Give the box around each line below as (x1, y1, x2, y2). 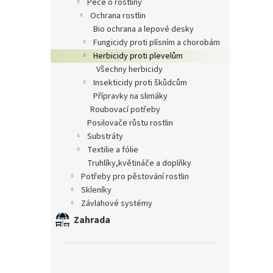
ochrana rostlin (96, 9, 146, 22)
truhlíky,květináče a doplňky (92, 157, 191, 169)
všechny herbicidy (101, 63, 163, 76)
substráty (92, 130, 123, 143)
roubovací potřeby (95, 103, 160, 116)
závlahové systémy (86, 197, 152, 210)
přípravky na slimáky (98, 90, 168, 102)
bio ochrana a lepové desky (98, 23, 194, 35)
